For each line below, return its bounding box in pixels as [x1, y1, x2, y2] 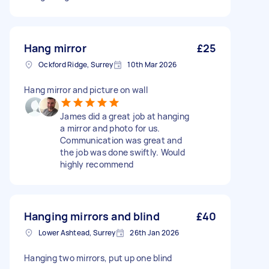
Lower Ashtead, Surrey [38, 228, 116, 238]
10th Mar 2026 [127, 59, 177, 70]
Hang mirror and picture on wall [24, 84, 148, 95]
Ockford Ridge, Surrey [38, 59, 113, 70]
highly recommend [60, 159, 133, 170]
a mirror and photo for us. [60, 122, 160, 134]
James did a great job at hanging [60, 110, 189, 122]
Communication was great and [60, 134, 182, 146]
